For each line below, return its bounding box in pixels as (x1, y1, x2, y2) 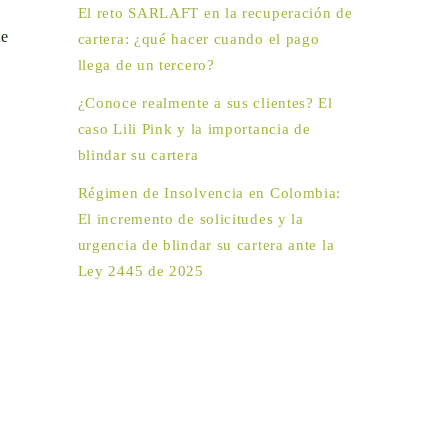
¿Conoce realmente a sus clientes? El (77, 93, 333, 111)
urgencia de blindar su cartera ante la (77, 236, 335, 254)
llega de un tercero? (77, 55, 215, 73)
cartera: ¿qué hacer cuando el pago (77, 29, 320, 47)
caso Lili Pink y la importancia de (77, 119, 311, 137)
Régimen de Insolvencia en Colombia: (77, 184, 342, 202)
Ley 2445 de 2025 (77, 262, 204, 280)
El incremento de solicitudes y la (77, 210, 304, 228)
